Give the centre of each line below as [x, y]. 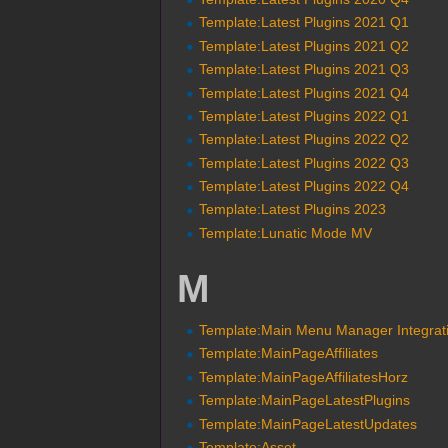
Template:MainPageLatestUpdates [308, 423]
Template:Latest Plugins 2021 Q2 [304, 45]
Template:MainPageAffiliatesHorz [304, 376]
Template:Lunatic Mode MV [286, 232]
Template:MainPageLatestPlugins [305, 400]
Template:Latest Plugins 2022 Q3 [304, 162]
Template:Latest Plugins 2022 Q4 [304, 186]
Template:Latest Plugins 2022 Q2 [304, 139]
